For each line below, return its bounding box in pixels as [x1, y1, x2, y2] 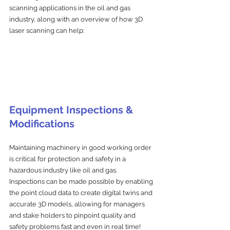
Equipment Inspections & [9, 103, 136, 116]
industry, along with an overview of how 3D [9, 15, 144, 23]
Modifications [9, 117, 74, 130]
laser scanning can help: [9, 26, 84, 34]
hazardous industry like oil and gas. [9, 166, 119, 174]
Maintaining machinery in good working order [9, 143, 153, 151]
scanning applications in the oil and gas [9, 4, 132, 12]
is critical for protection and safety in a [9, 155, 127, 163]
